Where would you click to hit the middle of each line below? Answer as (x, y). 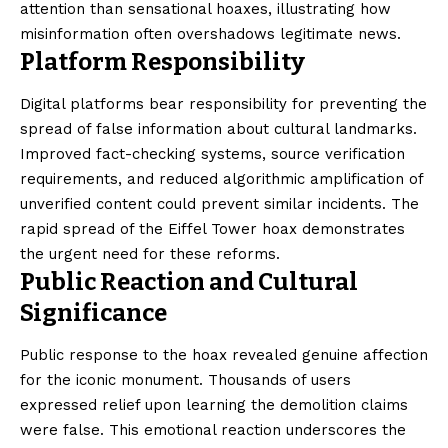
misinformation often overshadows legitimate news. (210, 33)
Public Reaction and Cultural (189, 281)
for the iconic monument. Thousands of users (185, 380)
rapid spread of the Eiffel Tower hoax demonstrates (212, 228)
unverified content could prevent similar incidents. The (219, 203)
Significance (93, 312)
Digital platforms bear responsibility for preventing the (223, 103)
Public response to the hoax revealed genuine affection (224, 355)
